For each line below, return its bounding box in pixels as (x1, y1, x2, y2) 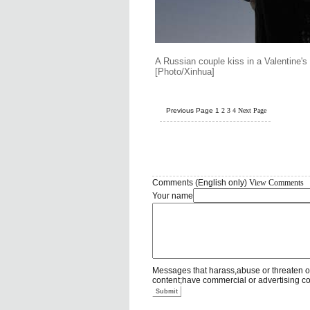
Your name (152, 191, 193, 201)
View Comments (249, 178, 304, 188)
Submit (156, 288, 178, 295)
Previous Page (166, 107, 213, 114)
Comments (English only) (152, 178, 249, 188)
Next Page (238, 107, 266, 114)
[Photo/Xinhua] (155, 66, 215, 77)
